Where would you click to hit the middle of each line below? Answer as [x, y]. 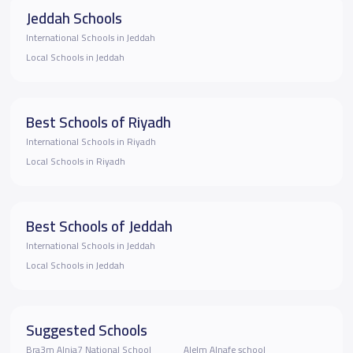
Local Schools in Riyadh [75, 162]
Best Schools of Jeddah [99, 227]
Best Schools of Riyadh [98, 123]
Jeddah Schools [74, 19]
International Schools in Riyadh [91, 142]
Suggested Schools [86, 331]
